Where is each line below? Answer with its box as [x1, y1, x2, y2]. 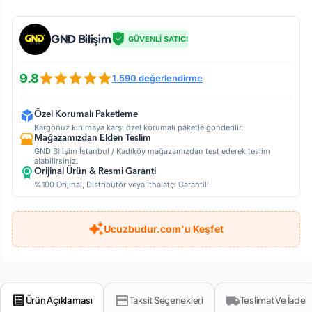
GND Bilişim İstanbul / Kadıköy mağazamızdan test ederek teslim [34, 146, 270, 156]
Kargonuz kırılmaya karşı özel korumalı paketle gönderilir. [34, 122, 243, 132]
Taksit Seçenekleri [129, 295, 203, 306]
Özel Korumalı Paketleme [34, 109, 138, 119]
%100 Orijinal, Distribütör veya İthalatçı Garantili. [34, 179, 211, 189]
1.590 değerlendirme [112, 72, 203, 84]
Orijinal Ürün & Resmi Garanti [34, 166, 156, 176]
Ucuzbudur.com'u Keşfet [103, 222, 224, 235]
